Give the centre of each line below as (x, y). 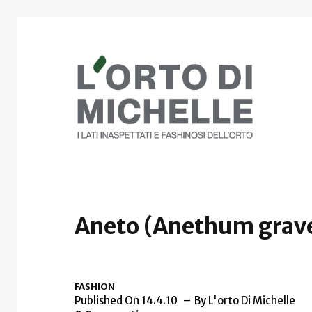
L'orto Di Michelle (252, 301)
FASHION (95, 287)
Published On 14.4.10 (127, 301)
